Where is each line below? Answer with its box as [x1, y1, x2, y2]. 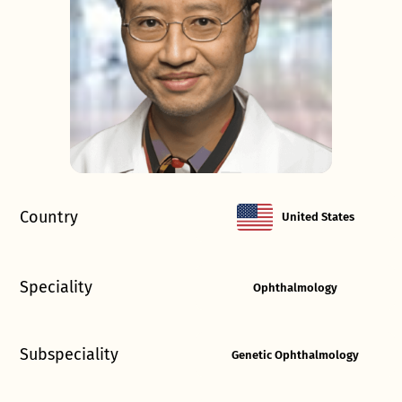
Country [20, 206, 78, 227]
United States [281, 210, 354, 224]
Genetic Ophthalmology [232, 347, 359, 362]
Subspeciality [20, 345, 118, 365]
